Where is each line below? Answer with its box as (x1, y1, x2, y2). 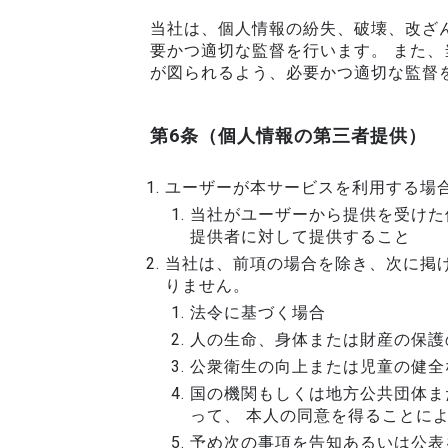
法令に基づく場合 (190, 303, 326, 322)
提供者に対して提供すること (190, 227, 411, 246)
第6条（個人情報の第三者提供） (150, 125, 427, 146)
